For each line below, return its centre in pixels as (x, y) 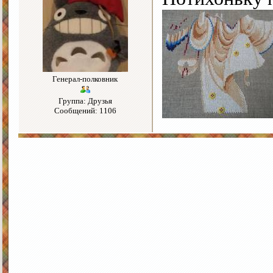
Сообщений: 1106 (85, 111)
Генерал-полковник (85, 79)
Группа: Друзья (85, 101)
